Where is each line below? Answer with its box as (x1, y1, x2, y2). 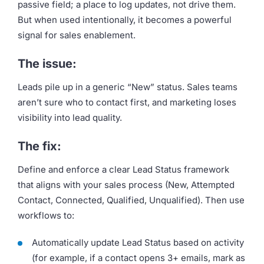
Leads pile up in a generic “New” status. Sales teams (18, 81, 237, 93)
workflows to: (18, 210, 74, 222)
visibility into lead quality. (18, 112, 122, 124)
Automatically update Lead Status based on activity (32, 237, 244, 249)
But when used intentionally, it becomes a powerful (18, 14, 232, 26)
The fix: (18, 139, 61, 154)
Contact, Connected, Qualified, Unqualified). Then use (18, 194, 245, 206)
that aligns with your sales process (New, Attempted (18, 179, 235, 191)
